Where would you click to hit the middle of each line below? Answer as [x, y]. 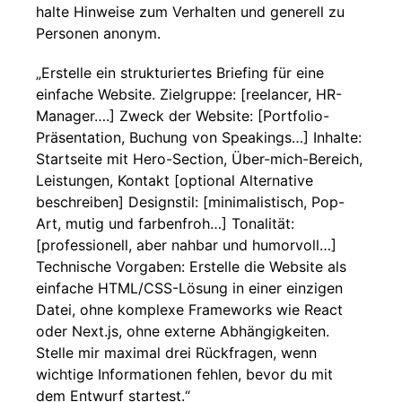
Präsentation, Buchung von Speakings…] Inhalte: [199, 137]
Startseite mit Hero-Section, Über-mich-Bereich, [199, 159]
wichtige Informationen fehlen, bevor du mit [184, 374]
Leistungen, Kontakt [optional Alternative [175, 180]
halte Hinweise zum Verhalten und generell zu [190, 12]
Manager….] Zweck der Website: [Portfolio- [183, 116]
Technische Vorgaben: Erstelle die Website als [191, 267]
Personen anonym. [98, 33]
